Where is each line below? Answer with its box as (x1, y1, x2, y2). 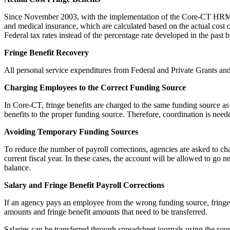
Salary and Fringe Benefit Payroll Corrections (4, 181, 164, 189)
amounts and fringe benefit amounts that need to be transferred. (4, 207, 207, 216)
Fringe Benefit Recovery (4, 48, 89, 57)
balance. (4, 163, 31, 172)
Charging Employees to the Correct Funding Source (4, 83, 186, 92)
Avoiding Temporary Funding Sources (4, 127, 138, 136)
